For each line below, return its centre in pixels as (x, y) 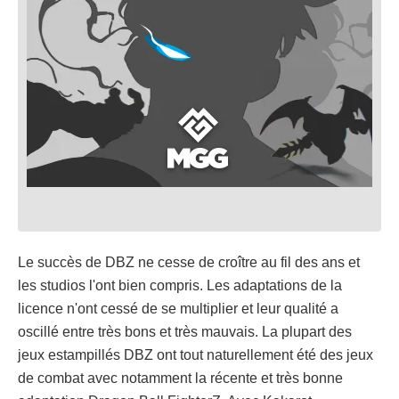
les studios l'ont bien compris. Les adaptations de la (180, 285)
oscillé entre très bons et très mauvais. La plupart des (185, 331)
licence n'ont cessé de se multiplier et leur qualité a (178, 308)
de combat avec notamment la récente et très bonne (180, 378)
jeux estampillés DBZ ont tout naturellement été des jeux (195, 354)
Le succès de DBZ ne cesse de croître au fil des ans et (189, 262)
